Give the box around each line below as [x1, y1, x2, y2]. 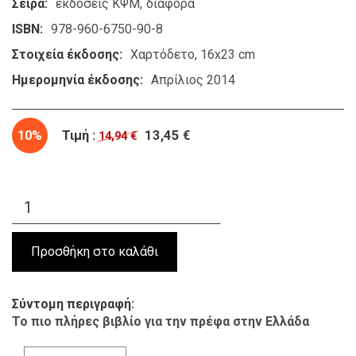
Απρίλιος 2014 [151, 72, 235, 87]
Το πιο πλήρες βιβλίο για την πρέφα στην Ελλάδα [12, 313, 309, 329]
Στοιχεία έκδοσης [12, 46, 119, 62]
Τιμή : [62, 127, 96, 143]
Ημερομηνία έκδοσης [12, 72, 140, 87]
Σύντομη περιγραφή [12, 296, 131, 311]
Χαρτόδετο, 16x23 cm [130, 46, 255, 62]
